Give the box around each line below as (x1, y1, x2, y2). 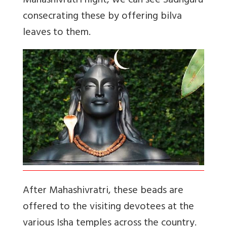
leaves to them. (23, 24, 91, 43)
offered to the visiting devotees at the (23, 198, 194, 217)
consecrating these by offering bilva (23, 8, 182, 27)
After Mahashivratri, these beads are (23, 181, 183, 201)
